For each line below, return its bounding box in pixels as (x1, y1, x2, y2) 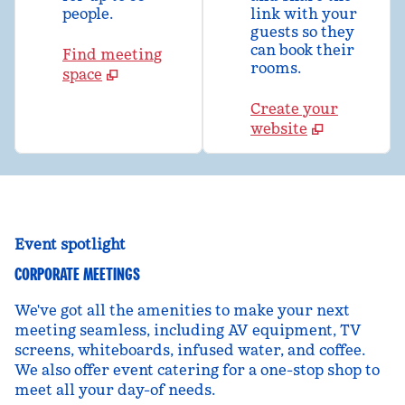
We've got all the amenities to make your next (14, 301, 350, 319)
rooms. (250, 59, 301, 77)
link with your (250, 5, 357, 23)
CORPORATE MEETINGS (14, 262, 140, 286)
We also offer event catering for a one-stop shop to (14, 361, 380, 379)
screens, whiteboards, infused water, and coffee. (14, 341, 365, 359)
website (250, 119, 307, 137)
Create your (250, 99, 338, 118)
